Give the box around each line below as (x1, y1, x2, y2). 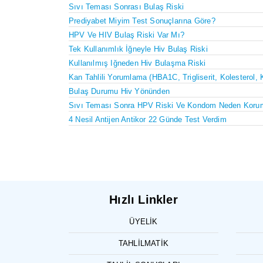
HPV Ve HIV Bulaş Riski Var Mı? (69, 30, 184, 39)
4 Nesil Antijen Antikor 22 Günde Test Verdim (69, 114, 227, 124)
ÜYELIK (129, 217, 158, 226)
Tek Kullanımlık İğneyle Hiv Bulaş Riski (69, 44, 208, 53)
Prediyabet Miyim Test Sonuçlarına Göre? (69, 16, 215, 25)
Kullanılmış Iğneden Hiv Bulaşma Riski (69, 58, 206, 68)
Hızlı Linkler (109, 193, 178, 206)
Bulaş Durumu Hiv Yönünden (69, 86, 170, 96)
